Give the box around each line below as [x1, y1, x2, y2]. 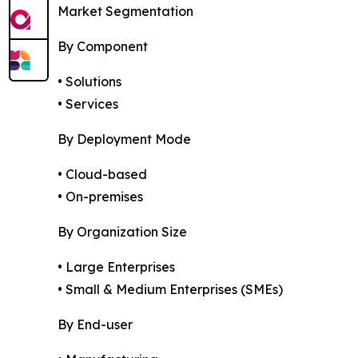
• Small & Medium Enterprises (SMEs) [58, 280, 283, 297]
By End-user [58, 316, 133, 332]
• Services [58, 95, 118, 112]
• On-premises [58, 188, 143, 205]
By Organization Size [58, 223, 187, 240]
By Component [58, 38, 148, 54]
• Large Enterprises [58, 258, 175, 275]
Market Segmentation [58, 2, 193, 19]
